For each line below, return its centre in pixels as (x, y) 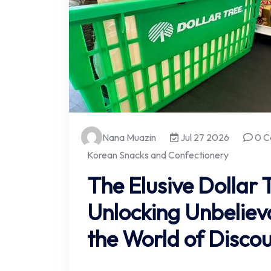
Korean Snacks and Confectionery (158, 155)
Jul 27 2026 (204, 137)
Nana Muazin (129, 137)
